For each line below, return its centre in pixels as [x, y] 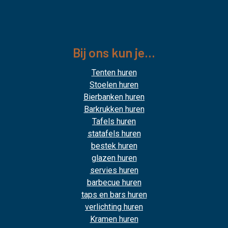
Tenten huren [114, 73]
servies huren [114, 170]
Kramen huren [114, 219]
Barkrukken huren [114, 109]
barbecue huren [114, 182]
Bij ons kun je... [114, 52]
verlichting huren [114, 207]
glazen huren [114, 158]
